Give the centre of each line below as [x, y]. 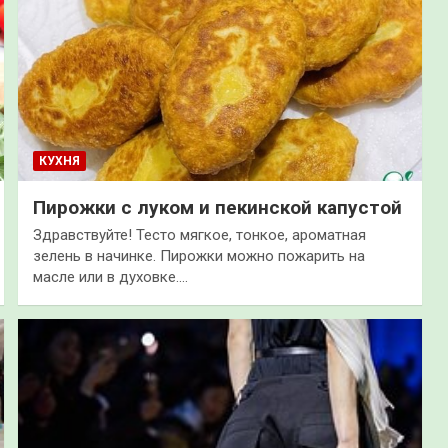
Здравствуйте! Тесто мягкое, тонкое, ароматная [199, 234]
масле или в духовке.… [110, 276]
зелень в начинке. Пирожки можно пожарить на [198, 255]
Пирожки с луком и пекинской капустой [217, 207]
